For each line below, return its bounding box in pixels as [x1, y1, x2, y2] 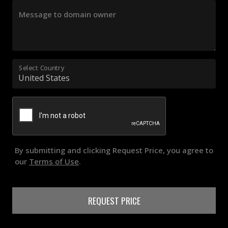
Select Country [19, 63, 65, 72]
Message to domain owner [19, 9, 116, 19]
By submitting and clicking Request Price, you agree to [15, 145, 213, 155]
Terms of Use [29, 156, 79, 166]
